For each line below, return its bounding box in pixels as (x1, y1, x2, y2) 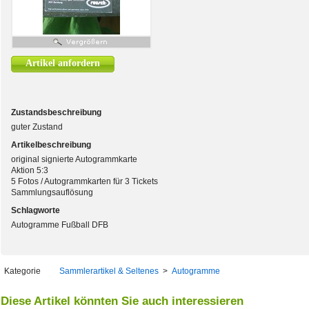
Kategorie (4, 266, 41, 276)
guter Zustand (11, 122, 63, 132)
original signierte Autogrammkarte (11, 154, 137, 164)
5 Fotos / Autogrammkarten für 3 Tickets (11, 177, 158, 186)
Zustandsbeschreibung (11, 108, 101, 117)
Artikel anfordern (26, 58, 100, 68)
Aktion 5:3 (11, 166, 48, 175)
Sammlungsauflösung (11, 188, 93, 197)
